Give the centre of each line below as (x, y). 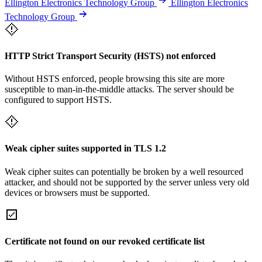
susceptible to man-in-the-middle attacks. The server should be (119, 89)
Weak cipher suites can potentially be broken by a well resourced (124, 171)
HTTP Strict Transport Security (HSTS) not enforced (110, 56)
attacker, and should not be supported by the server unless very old (127, 182)
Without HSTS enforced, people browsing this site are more (115, 79)
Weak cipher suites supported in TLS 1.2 (85, 149)
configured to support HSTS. (58, 100)
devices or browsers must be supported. (77, 192)
